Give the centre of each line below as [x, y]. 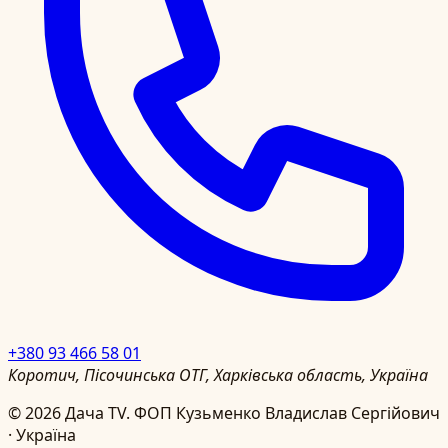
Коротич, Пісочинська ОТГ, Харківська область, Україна [218, 374]
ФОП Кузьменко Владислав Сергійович [287, 412]
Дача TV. [97, 412]
